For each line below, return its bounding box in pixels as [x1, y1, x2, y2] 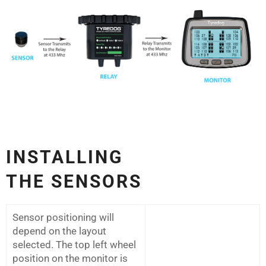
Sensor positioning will [12, 211, 114, 224]
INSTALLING [6, 147, 123, 168]
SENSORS [51, 171, 142, 192]
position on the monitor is [12, 252, 128, 265]
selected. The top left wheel [12, 239, 136, 251]
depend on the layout [12, 225, 106, 237]
